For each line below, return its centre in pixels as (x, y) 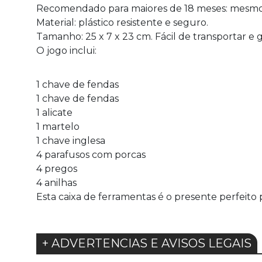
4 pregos (57, 169)
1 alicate (54, 113)
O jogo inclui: (66, 51)
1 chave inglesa (72, 141)
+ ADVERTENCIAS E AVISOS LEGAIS (147, 244)
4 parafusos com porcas (91, 155)
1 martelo (59, 127)
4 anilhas (56, 183)
